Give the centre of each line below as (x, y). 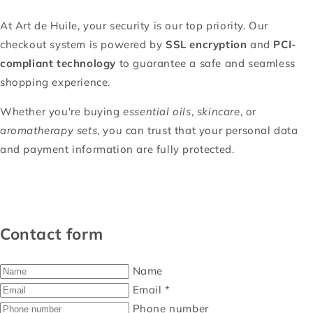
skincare (218, 112)
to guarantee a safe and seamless (206, 64)
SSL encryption (206, 45)
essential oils (157, 112)
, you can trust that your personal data (198, 131)
